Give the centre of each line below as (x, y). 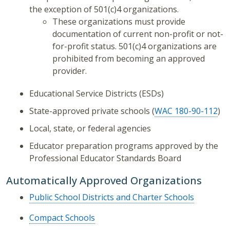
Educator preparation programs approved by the (124, 146)
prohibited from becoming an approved (129, 59)
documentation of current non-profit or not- (138, 34)
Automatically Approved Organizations (105, 181)
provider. (70, 71)
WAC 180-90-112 (186, 111)
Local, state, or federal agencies (90, 129)
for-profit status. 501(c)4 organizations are (135, 46)
